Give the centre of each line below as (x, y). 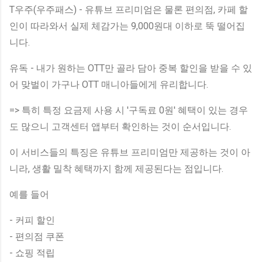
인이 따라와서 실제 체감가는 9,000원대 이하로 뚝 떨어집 (127, 26)
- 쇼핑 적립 (32, 253)
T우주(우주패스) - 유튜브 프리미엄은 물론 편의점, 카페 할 (129, 9)
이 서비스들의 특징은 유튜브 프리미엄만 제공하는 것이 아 (130, 152)
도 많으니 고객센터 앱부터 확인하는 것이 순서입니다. (120, 126)
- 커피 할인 (32, 220)
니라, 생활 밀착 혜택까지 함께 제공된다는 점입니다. (116, 168)
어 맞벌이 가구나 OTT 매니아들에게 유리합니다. (109, 84)
